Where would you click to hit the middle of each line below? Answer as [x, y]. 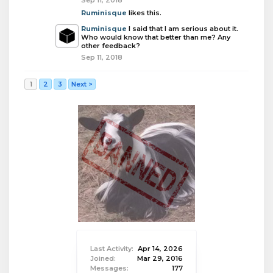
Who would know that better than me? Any [156, 37]
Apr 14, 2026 [160, 249]
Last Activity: [112, 249]
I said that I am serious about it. [183, 29]
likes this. [144, 13]
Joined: [103, 258]
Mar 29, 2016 [160, 258]
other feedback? [111, 46]
